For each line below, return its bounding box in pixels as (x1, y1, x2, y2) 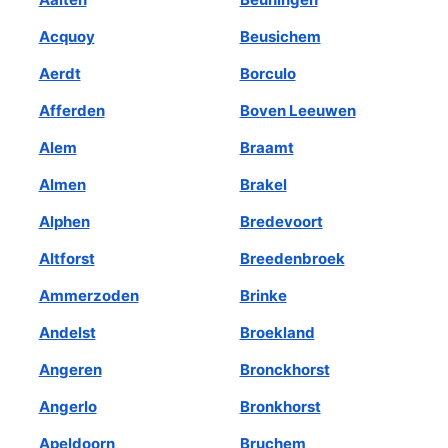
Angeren (38, 359, 102, 379)
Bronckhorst (239, 359, 330, 379)
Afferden (38, 100, 105, 120)
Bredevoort (239, 211, 323, 231)
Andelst (38, 322, 96, 342)
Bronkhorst (239, 396, 321, 416)
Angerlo (38, 396, 97, 416)
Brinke (239, 285, 287, 305)
